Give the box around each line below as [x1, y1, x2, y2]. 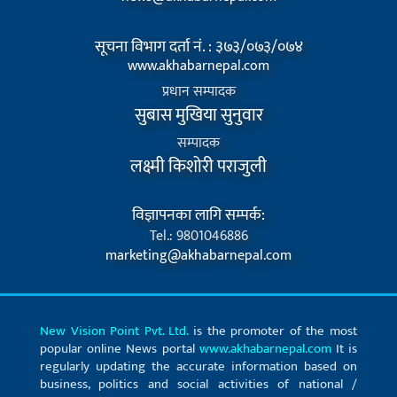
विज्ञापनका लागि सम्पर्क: [132, 202, 265, 230]
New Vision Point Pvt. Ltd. [40, 320, 189, 343]
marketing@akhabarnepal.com [105, 244, 292, 269]
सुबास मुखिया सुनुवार [134, 100, 263, 131]
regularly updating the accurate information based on [40, 355, 357, 378]
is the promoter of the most [188, 320, 358, 343]
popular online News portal [40, 338, 199, 361]
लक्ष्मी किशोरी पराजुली [130, 152, 267, 183]
